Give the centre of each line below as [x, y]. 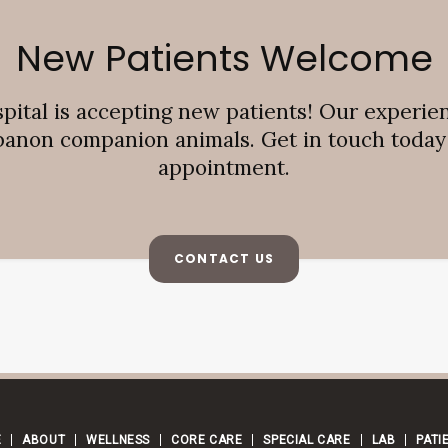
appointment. [224, 167]
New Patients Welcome [224, 58]
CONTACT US [224, 258]
